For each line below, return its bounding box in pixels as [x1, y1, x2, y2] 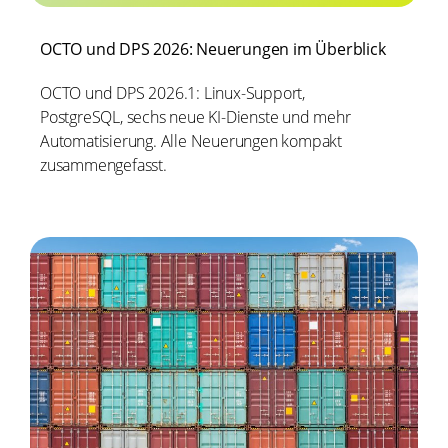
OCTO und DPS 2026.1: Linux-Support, [40, 82, 306, 105]
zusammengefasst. [40, 154, 167, 177]
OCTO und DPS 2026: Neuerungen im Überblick [40, 38, 386, 61]
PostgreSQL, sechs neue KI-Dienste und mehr [40, 106, 351, 129]
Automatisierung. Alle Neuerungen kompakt [40, 130, 342, 153]
